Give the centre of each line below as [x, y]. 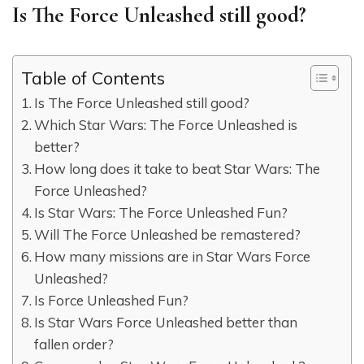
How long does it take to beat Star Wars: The [178, 169]
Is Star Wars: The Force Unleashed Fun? [161, 213]
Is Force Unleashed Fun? [112, 301]
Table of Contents [93, 78]
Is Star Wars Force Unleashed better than [166, 323]
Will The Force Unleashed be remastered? [168, 235]
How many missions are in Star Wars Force [173, 257]
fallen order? [74, 344]
